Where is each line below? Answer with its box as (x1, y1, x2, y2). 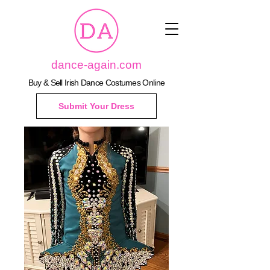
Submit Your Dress (58, 101, 134, 111)
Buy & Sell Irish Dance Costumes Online (28, 78, 165, 87)
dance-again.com (51, 58, 142, 71)
